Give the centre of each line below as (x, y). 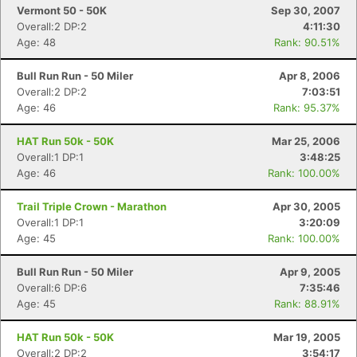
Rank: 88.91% (307, 304)
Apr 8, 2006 (310, 76)
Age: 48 (36, 42)
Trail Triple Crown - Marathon (92, 206)
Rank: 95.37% (307, 108)
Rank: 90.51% (307, 42)
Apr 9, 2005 (310, 272)
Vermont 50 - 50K (62, 10)
